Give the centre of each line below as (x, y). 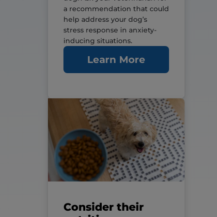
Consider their (103, 207)
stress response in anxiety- (110, 30)
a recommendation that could (116, 9)
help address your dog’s (105, 20)
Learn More (116, 60)
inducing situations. (98, 41)
